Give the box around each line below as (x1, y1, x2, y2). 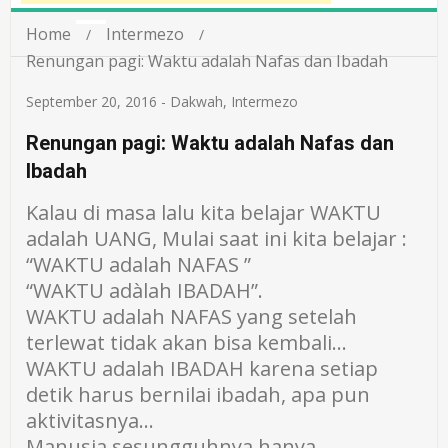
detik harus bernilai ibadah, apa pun (26, 381, 371, 408)
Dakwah (170, 92, 224, 111)
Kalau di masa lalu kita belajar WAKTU (26, 199, 382, 226)
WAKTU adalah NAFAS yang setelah (26, 303, 358, 330)
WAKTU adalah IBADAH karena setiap (26, 355, 379, 382)
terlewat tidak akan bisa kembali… (26, 329, 348, 356)
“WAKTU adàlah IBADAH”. (26, 277, 264, 304)
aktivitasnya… (26, 407, 155, 434)
